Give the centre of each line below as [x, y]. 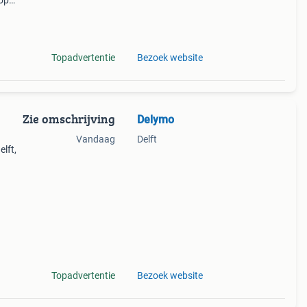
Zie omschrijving [69, 119]
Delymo [155, 120]
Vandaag [95, 139]
